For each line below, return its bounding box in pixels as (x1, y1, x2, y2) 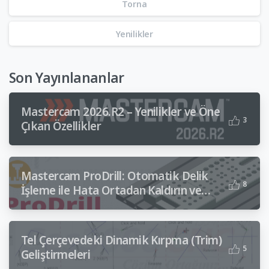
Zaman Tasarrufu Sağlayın (21, 197, 154, 213)
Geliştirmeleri (21, 247, 91, 263)
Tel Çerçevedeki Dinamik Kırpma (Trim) (21, 232, 222, 249)
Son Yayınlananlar (9, 68, 124, 88)
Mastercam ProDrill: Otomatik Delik (21, 168, 208, 184)
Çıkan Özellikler (21, 118, 101, 134)
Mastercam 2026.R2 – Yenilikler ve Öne (21, 104, 220, 120)
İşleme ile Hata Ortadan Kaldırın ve (21, 183, 202, 199)
